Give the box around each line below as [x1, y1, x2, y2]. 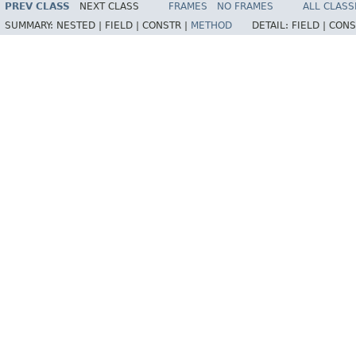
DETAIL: [252, 20, 292, 32]
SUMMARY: [5, 20, 56, 32]
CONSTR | [142, 20, 191, 32]
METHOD [191, 20, 232, 32]
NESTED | [56, 20, 105, 32]
